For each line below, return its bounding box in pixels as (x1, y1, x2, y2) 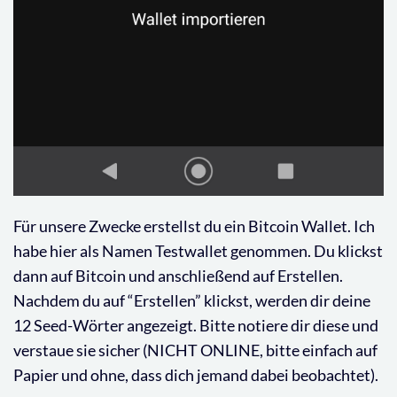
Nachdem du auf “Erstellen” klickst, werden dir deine (13, 291, 370, 310)
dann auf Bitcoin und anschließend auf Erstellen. (13, 266, 343, 285)
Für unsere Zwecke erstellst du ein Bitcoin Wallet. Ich (13, 216, 375, 236)
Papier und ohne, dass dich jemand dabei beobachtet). (13, 365, 378, 385)
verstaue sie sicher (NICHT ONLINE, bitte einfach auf (13, 340, 378, 360)
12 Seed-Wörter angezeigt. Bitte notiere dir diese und (13, 315, 378, 335)
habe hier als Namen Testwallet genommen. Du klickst (13, 241, 383, 261)
